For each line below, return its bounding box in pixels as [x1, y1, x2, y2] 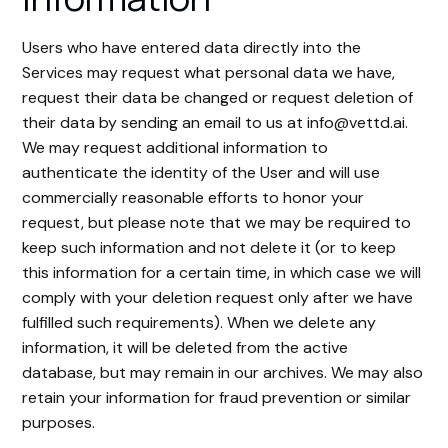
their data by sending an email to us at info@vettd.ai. [22, 112, 409, 133]
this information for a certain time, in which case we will [22, 262, 422, 283]
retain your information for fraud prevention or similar [22, 387, 412, 408]
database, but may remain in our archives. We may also [22, 362, 424, 383]
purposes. [22, 412, 96, 433]
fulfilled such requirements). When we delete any [22, 312, 377, 333]
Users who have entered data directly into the [22, 37, 362, 58]
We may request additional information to [22, 137, 329, 158]
